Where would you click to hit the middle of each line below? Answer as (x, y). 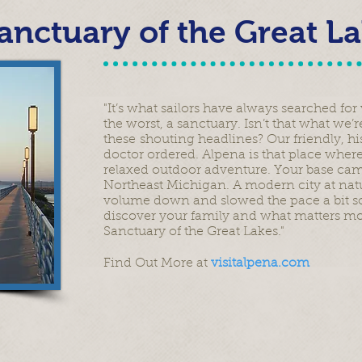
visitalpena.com (260, 263)
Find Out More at (157, 263)
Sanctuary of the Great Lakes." (194, 232)
